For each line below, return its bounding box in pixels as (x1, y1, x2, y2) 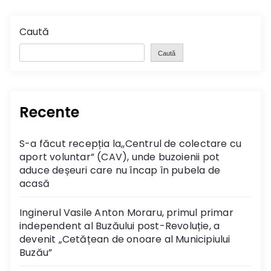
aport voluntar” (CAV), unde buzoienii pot (19, 150, 220, 165)
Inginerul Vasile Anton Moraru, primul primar (19, 206, 233, 220)
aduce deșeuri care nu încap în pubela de (19, 163, 220, 178)
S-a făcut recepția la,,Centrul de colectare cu (19, 137, 242, 151)
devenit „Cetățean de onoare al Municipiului (19, 232, 230, 247)
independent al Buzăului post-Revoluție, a (19, 219, 220, 233)
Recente (19, 102, 79, 123)
